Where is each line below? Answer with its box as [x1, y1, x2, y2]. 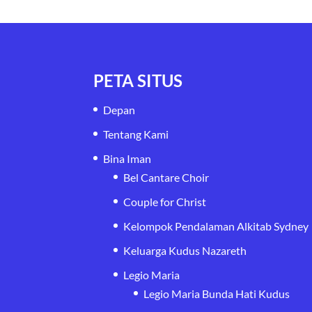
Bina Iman [103, 151, 152, 165]
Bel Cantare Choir [123, 170, 210, 184]
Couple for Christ [123, 194, 207, 208]
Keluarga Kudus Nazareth [123, 243, 247, 257]
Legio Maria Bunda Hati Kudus [143, 286, 290, 300]
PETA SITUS [93, 70, 183, 91]
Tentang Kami [103, 127, 169, 141]
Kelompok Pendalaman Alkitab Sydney [123, 219, 309, 233]
